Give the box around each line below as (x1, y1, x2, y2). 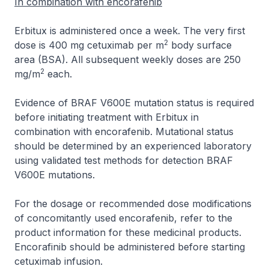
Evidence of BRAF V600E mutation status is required (14, 97, 254, 109)
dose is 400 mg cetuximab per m (14, 39, 164, 51)
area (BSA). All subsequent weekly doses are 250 (14, 53, 241, 65)
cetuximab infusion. (14, 255, 103, 267)
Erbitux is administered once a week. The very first (14, 25, 245, 37)
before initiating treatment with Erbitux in (14, 111, 199, 123)
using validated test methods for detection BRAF (14, 154, 233, 166)
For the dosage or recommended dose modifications (14, 198, 252, 210)
